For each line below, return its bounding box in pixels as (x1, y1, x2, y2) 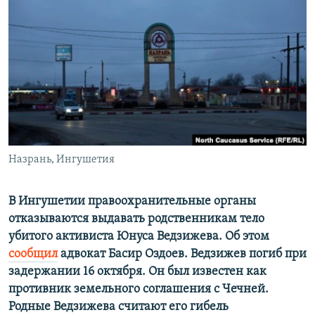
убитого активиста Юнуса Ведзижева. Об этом (8, 230, 269, 244)
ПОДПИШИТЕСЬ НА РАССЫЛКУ (13, 32, 180, 45)
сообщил (8, 247, 58, 262)
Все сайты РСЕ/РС (24, 165, 122, 179)
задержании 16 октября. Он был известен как (8, 265, 266, 279)
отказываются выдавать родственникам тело (8, 212, 264, 226)
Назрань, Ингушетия (8, 154, 115, 166)
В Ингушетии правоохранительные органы (8, 195, 256, 209)
